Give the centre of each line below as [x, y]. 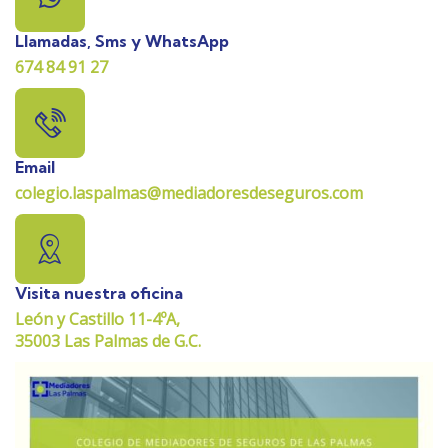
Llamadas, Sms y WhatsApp [122, 40]
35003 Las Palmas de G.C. [108, 340]
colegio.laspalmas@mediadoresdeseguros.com [189, 192]
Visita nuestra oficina [99, 292]
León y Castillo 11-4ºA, [97, 318]
